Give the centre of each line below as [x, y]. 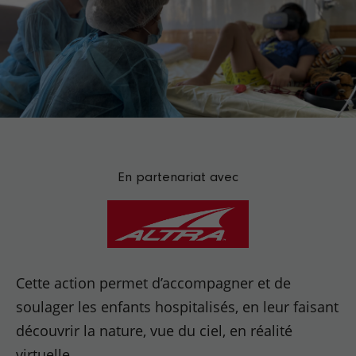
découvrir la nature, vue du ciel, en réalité [155, 331]
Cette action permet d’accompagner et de [154, 283]
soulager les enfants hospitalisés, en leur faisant [178, 307]
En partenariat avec [178, 176]
